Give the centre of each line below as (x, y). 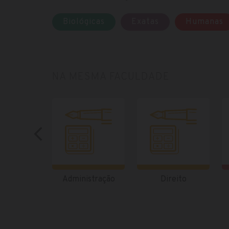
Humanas (204, 22)
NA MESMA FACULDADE (111, 77)
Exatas (145, 22)
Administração (88, 179)
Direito (173, 179)
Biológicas (84, 22)
